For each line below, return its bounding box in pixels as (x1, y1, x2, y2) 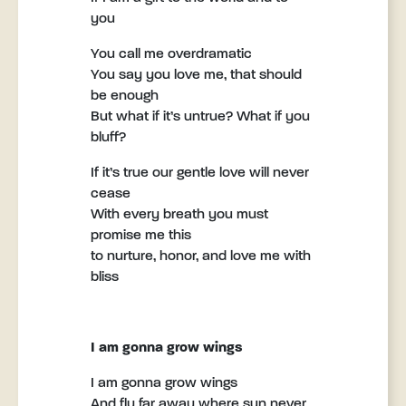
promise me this (91, 228, 191, 243)
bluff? (91, 130, 126, 145)
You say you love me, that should (91, 68, 302, 82)
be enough (91, 89, 159, 103)
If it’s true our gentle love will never (91, 166, 309, 180)
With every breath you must (91, 208, 268, 222)
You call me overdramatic (91, 47, 252, 62)
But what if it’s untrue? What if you (91, 110, 310, 124)
